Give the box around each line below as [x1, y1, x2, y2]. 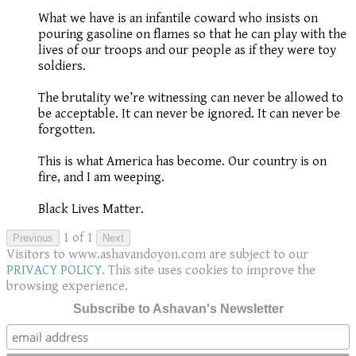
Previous [13, 232, 53, 245]
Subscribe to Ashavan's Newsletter [72, 302, 284, 316]
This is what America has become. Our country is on [38, 153, 327, 170]
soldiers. [38, 58, 86, 75]
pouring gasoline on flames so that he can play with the [38, 26, 346, 43]
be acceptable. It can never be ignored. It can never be [38, 106, 340, 122]
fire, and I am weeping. [38, 169, 164, 186]
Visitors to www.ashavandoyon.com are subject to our [6, 246, 308, 263]
